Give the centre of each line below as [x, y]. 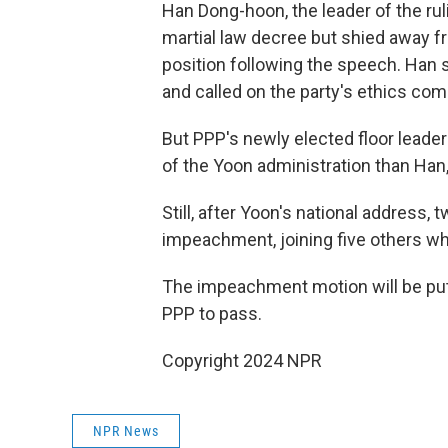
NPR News [126, 431]
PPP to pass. [212, 313]
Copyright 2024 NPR [242, 360]
